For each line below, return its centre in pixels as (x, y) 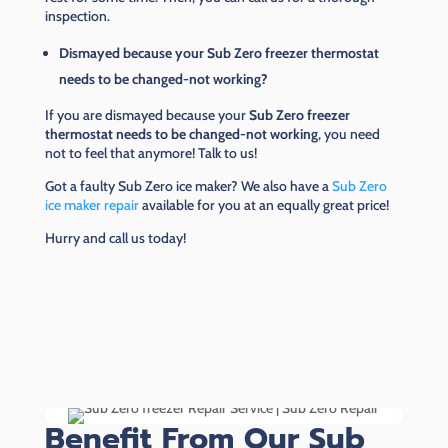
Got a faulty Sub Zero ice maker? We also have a (188, 186)
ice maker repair (91, 205)
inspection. (78, 16)
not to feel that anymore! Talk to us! (152, 153)
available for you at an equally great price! (265, 205)
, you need (348, 134)
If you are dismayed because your (146, 115)
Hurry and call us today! (115, 238)
